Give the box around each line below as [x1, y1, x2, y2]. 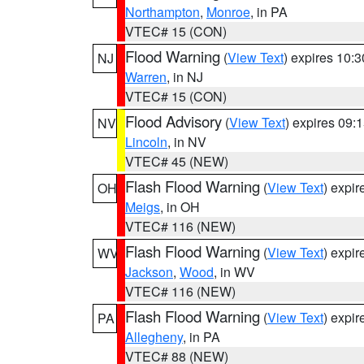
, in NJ [167, 67, 203, 86]
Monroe [206, 2, 250, 21]
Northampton [125, 2, 200, 21]
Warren [125, 67, 167, 86]
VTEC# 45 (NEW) [125, 152, 228, 171]
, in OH [160, 197, 200, 216]
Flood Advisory [125, 110, 222, 132]
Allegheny [125, 327, 183, 346]
